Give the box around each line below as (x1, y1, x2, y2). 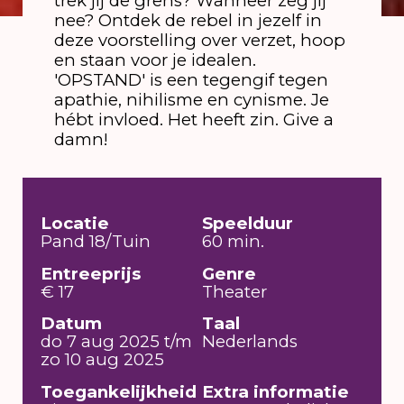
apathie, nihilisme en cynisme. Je (53, 89, 329, 111)
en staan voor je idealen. (53, 50, 256, 71)
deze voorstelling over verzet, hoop (53, 30, 345, 51)
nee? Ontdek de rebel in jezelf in (53, 10, 322, 32)
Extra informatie (202, 381, 349, 402)
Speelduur (202, 213, 293, 234)
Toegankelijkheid (41, 381, 197, 402)
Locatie (41, 213, 110, 234)
